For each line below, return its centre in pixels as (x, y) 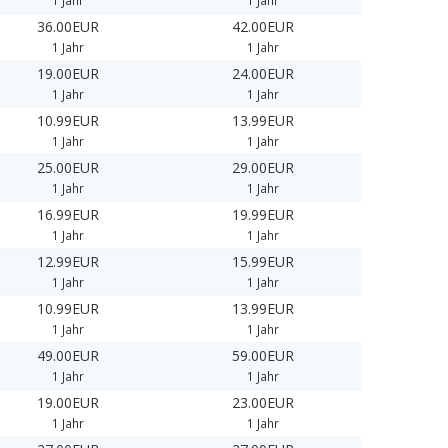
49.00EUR (68, 356)
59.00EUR (263, 356)
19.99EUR (263, 215)
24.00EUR (263, 74)
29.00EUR (263, 168)
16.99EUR (68, 215)
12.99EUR (68, 262)
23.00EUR (263, 403)
